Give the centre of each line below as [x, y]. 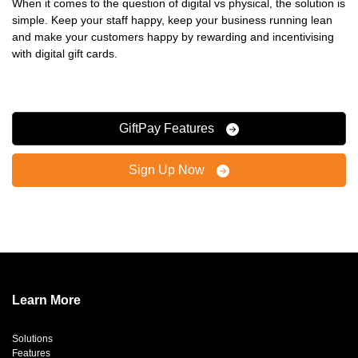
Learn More [46, 300]
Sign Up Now [168, 170]
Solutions [32, 339]
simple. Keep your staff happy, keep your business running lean [172, 20]
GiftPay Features [168, 128]
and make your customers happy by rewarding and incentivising [173, 37]
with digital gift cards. [65, 54]
